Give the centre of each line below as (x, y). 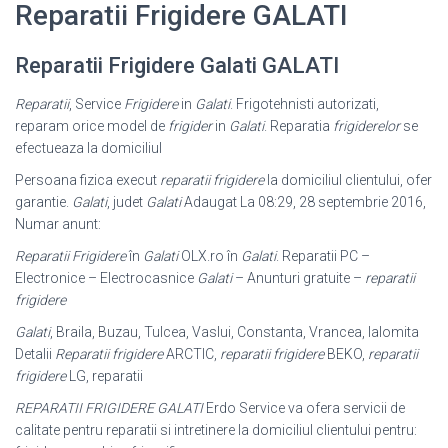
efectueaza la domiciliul (88, 148)
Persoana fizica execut (87, 180)
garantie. (43, 202)
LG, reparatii (104, 376)
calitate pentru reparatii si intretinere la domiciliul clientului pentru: (216, 430)
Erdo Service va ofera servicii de (304, 408)
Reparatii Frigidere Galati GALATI (177, 65)
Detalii (35, 354)
